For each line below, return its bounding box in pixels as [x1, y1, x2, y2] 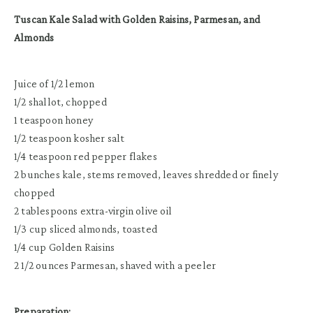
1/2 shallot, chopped [14, 95, 107, 108]
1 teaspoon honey [14, 113, 94, 126]
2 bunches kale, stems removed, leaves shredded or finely [14, 168, 278, 180]
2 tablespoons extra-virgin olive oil [14, 204, 172, 217]
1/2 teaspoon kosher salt [14, 131, 125, 144]
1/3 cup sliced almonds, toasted [14, 222, 157, 235]
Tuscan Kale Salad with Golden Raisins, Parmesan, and [14, 13, 260, 25]
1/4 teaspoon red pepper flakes [14, 150, 157, 162]
